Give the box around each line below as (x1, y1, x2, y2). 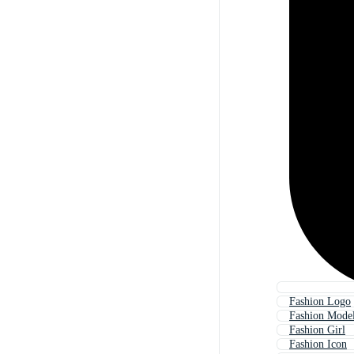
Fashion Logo (289, 296, 351, 308)
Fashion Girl (289, 324, 345, 337)
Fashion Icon (289, 338, 347, 351)
